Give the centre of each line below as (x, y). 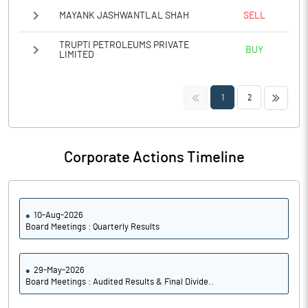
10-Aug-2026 (58, 216)
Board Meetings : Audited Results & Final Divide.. (120, 282)
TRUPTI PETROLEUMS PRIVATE (124, 45)
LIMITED (77, 55)
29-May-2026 (59, 271)
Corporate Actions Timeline (154, 157)
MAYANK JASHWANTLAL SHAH (124, 15)
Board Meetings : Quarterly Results (92, 227)
